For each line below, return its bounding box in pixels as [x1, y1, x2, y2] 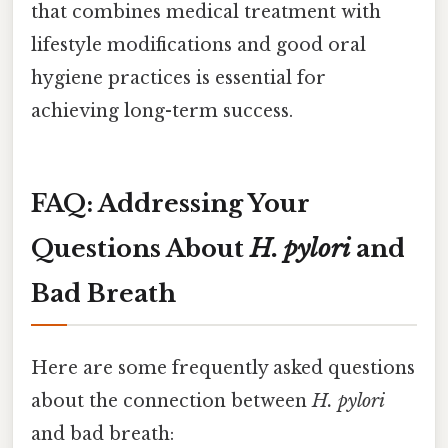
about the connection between [31, 390, 312, 413]
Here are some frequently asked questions [31, 357, 415, 380]
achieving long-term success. [31, 100, 293, 123]
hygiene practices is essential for [31, 67, 326, 90]
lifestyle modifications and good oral [31, 34, 366, 57]
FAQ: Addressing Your [31, 188, 310, 218]
